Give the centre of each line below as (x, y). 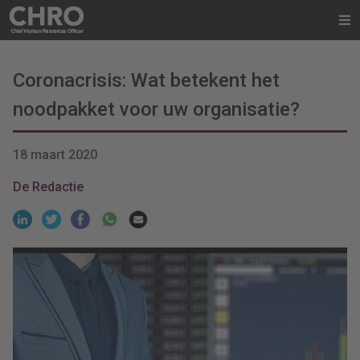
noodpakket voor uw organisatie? (156, 109)
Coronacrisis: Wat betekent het (146, 80)
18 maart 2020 (55, 155)
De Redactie (48, 187)
